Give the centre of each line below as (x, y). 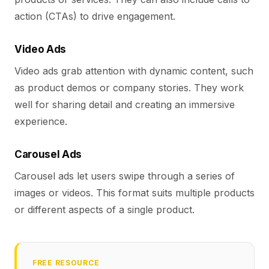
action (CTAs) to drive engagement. (95, 16)
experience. (41, 121)
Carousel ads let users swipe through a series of (125, 176)
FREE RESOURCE (66, 263)
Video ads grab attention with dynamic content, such (134, 71)
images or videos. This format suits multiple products (134, 193)
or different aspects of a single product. (104, 210)
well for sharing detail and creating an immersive (125, 104)
